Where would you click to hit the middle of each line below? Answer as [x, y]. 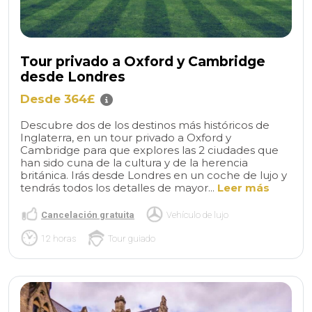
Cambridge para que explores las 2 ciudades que [149, 150]
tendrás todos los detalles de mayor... [119, 188]
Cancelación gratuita [88, 214]
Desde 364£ [57, 99]
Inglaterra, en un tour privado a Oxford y [126, 138]
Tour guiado [132, 238]
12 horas [58, 238]
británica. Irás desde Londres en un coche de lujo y [154, 175]
